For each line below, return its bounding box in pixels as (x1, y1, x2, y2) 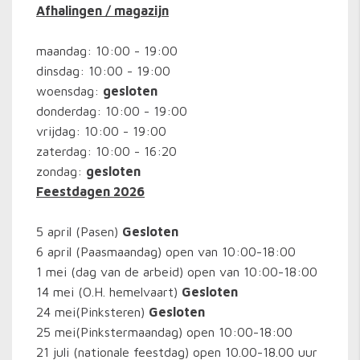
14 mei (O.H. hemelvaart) (36, 284, 182, 299)
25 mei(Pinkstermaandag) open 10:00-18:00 (36, 325, 292, 339)
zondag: (36, 164, 86, 178)
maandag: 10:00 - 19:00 (36, 43, 178, 58)
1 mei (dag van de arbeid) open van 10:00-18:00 (36, 264, 317, 279)
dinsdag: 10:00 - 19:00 (36, 63, 170, 78)
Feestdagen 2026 (36, 184, 145, 198)
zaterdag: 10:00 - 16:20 (36, 144, 177, 158)
